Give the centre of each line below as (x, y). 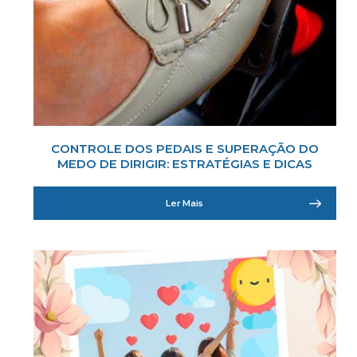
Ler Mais (185, 203)
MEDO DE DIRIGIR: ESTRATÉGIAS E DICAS (184, 163)
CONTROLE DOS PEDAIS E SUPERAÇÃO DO (184, 148)
